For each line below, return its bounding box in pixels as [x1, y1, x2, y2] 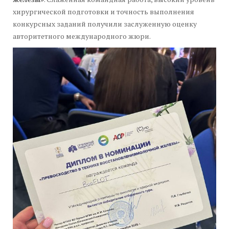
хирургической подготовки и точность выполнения [13, 7, 194, 17]
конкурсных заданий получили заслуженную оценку [13, 19, 197, 29]
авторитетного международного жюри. [13, 31, 151, 41]
